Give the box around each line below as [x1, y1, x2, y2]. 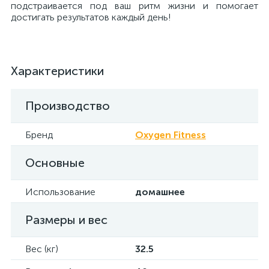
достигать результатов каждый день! [11, 11, 171, 23]
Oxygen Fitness [135, 129, 206, 141]
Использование [25, 186, 95, 198]
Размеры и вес [25, 213, 107, 227]
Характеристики [11, 64, 104, 78]
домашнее [135, 186, 185, 198]
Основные [25, 156, 85, 170]
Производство [25, 98, 110, 113]
